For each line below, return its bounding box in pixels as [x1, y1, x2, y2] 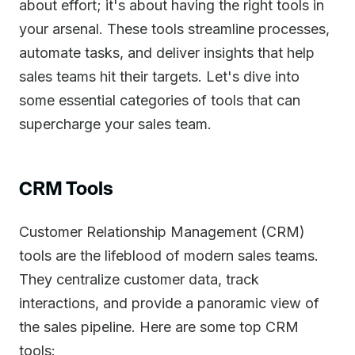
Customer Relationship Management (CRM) [19, 223, 305, 240]
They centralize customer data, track [19, 271, 259, 288]
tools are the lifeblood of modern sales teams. [19, 247, 319, 264]
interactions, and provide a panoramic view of [19, 295, 319, 311]
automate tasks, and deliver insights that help [19, 44, 315, 61]
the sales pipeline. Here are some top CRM [19, 319, 299, 335]
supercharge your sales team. [19, 116, 212, 132]
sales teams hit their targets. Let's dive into [19, 68, 300, 85]
